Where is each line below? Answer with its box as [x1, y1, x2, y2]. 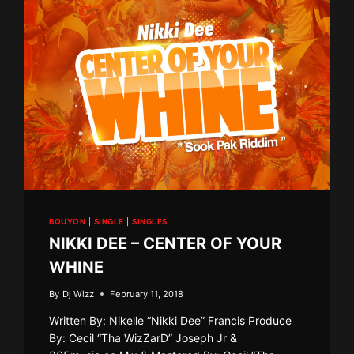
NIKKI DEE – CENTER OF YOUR [49, 233, 282, 253]
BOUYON [49, 217, 86, 226]
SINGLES [132, 217, 168, 226]
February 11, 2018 [109, 288, 183, 299]
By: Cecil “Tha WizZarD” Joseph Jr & [49, 330, 238, 345]
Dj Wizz [62, 288, 94, 299]
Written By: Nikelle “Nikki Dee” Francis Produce [49, 313, 292, 327]
